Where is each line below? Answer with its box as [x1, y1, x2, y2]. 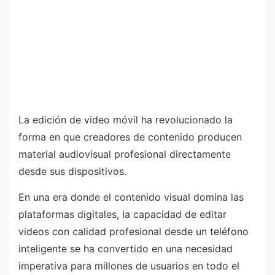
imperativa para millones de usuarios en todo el [18, 259, 239, 272]
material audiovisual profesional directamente [18, 148, 231, 161]
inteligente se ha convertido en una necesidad [18, 242, 233, 255]
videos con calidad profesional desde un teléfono [18, 225, 249, 238]
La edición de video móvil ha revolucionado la [18, 114, 233, 126]
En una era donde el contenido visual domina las [18, 190, 244, 203]
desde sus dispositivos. [18, 165, 126, 178]
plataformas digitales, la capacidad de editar [18, 207, 227, 220]
